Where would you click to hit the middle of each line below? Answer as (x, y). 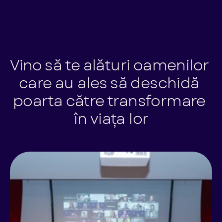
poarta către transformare (109, 101)
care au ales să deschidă (109, 83)
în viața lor (111, 119)
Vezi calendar (111, 139)
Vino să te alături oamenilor (110, 65)
